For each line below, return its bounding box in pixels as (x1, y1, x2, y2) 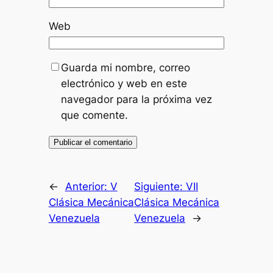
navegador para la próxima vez (60, 93, 212, 105)
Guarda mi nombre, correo (60, 61, 190, 74)
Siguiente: (134, 180, 186, 193)
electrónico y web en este (60, 77, 187, 90)
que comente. (60, 108, 128, 121)
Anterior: (65, 180, 110, 193)
